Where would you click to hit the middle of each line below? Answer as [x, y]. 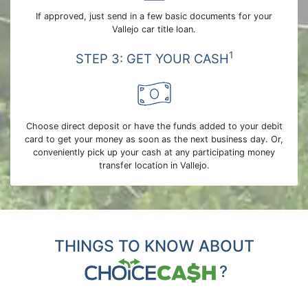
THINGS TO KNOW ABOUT [154, 246]
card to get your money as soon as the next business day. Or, [154, 139]
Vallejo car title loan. [154, 29]
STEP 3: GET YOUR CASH [152, 58]
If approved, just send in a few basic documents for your [154, 16]
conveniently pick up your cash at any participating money [154, 152]
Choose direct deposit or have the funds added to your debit [154, 126]
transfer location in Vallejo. [154, 165]
